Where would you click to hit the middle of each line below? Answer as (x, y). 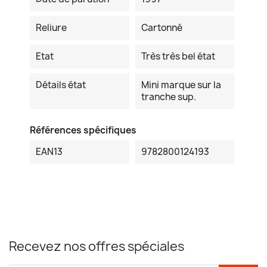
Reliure (51, 28)
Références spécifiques (83, 131)
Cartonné (162, 28)
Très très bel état (178, 57)
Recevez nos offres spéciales (97, 247)
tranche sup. (168, 97)
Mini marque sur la (181, 85)
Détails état (61, 85)
